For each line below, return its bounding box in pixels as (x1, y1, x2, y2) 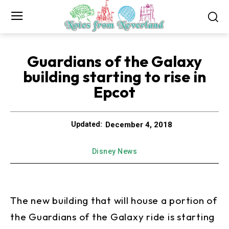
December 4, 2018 (105, 120, 172, 129)
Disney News (91, 147, 138, 155)
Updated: (71, 120, 102, 129)
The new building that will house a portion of (10, 194, 217, 207)
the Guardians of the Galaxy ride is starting (10, 210, 215, 223)
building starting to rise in (23, 66, 206, 86)
